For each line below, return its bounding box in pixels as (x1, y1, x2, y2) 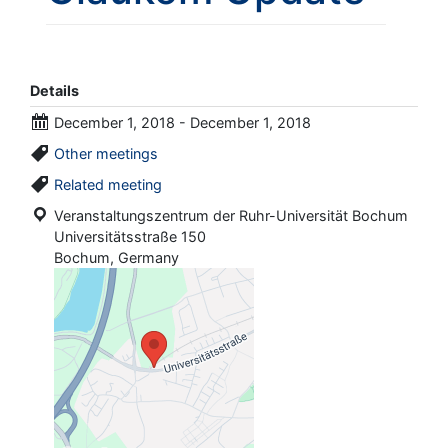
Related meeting (54, 175, 162, 193)
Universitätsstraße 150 (50, 227, 206, 245)
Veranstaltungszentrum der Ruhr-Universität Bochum (54, 206, 408, 224)
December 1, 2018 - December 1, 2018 (54, 113, 311, 131)
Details (30, 81, 79, 99)
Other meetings (54, 144, 158, 162)
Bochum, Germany (50, 248, 179, 266)
